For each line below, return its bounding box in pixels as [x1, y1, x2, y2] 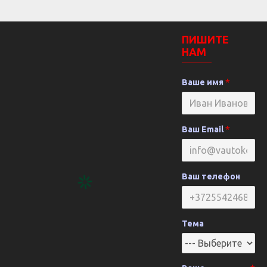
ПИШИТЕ [181, 33, 229, 45]
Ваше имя [181, 77, 223, 87]
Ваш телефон [181, 172, 240, 181]
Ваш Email [181, 125, 223, 134]
